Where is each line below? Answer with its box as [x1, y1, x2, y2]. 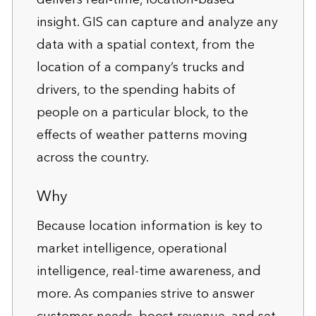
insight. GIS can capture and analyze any [36, 11, 278, 33]
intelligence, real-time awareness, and [36, 260, 261, 282]
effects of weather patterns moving [36, 123, 248, 146]
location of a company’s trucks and [36, 56, 245, 78]
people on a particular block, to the [36, 101, 248, 123]
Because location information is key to [36, 214, 262, 237]
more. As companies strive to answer [36, 282, 255, 305]
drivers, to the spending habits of [36, 78, 236, 101]
